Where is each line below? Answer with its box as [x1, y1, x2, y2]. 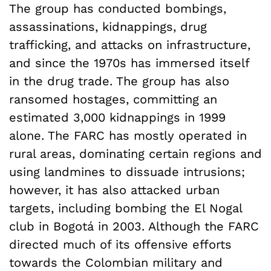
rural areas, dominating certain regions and [9, 146, 262, 161]
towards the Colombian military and [9, 255, 223, 270]
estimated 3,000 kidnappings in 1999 [9, 109, 226, 125]
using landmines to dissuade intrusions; [9, 164, 245, 179]
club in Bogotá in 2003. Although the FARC [9, 218, 259, 233]
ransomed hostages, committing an [9, 91, 217, 106]
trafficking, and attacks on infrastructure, [9, 37, 250, 52]
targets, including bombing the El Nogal [9, 200, 242, 215]
